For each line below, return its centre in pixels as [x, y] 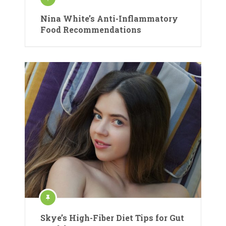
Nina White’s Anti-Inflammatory [109, 18]
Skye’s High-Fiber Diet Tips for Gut [112, 218]
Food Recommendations [91, 29]
